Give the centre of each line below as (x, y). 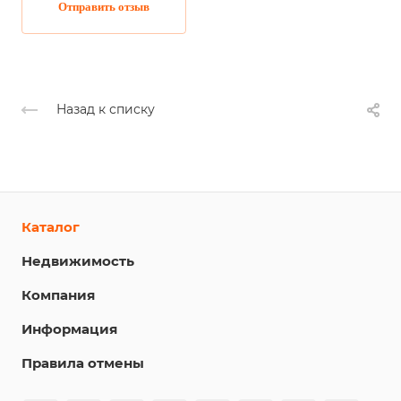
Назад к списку (106, 110)
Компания (58, 295)
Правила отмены (83, 363)
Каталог (51, 227)
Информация (69, 329)
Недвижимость (78, 261)
